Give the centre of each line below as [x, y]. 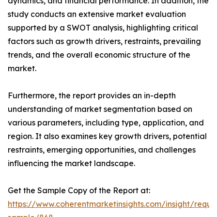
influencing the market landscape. [71, 163]
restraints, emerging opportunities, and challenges [102, 150]
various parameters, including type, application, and [106, 123]
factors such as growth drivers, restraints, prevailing [104, 41]
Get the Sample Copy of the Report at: [79, 191]
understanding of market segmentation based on [100, 109]
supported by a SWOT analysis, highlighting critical [103, 28]
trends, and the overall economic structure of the [99, 55]
